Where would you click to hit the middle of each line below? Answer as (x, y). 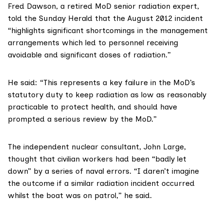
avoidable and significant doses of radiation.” (89, 55)
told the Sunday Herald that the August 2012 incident (105, 18)
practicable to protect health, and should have (92, 107)
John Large (164, 147)
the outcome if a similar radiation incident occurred (101, 183)
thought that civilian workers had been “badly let (97, 159)
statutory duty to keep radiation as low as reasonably (107, 95)
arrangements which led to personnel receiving (93, 43)
